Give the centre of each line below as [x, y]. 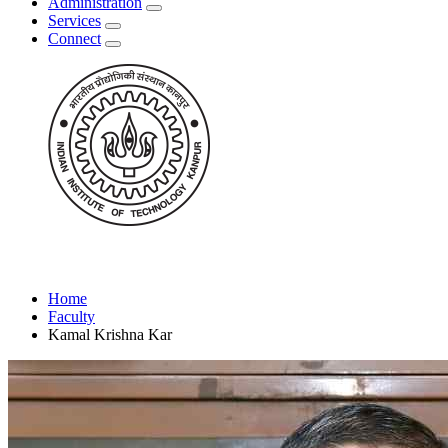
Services [74, 21]
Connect [74, 39]
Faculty [71, 317]
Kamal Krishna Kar [110, 335]
